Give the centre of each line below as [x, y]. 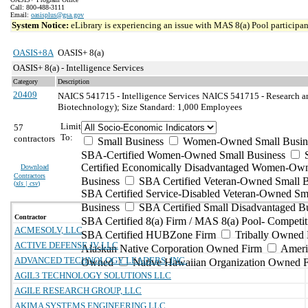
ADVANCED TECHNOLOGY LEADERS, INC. [101, 260]
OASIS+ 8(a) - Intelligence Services [78, 68]
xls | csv [27, 183]
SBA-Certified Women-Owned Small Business [183, 155]
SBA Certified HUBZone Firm [148, 235]
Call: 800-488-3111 [37, 7]
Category [25, 81]
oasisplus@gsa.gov [57, 15]
